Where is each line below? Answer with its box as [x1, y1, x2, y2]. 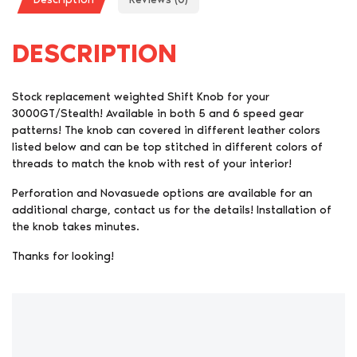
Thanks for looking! [12, 249, 114, 264]
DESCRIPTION [12, 38, 177, 69]
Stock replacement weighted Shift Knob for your [12, 90, 269, 104]
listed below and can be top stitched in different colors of [12, 140, 323, 155]
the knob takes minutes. [12, 220, 139, 234]
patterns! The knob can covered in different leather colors [12, 124, 320, 138]
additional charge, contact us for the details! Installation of [12, 203, 331, 218]
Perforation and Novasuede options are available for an [12, 186, 312, 201]
